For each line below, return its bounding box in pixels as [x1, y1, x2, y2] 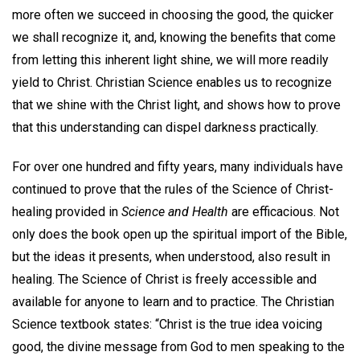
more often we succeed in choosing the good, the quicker [12, 7, 333, 23]
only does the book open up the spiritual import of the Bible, [12, 227, 347, 243]
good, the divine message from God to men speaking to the [12, 339, 345, 355]
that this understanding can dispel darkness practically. [12, 120, 321, 136]
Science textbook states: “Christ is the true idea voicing [12, 317, 322, 333]
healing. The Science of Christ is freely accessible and [12, 272, 317, 288]
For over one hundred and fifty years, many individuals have [12, 159, 343, 175]
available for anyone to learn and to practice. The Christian [12, 294, 334, 310]
